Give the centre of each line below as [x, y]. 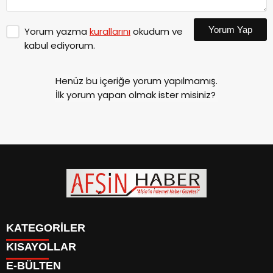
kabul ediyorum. [60, 46]
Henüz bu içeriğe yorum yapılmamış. [136, 81]
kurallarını [110, 32]
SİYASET [22, 259]
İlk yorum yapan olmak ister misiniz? [136, 95]
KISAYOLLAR [41, 247]
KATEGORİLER [46, 228]
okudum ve [157, 32]
